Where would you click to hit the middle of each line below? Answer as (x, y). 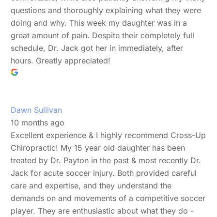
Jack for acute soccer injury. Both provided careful (104, 173)
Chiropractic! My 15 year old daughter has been (98, 147)
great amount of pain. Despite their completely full (103, 35)
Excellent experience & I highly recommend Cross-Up (108, 135)
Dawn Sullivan (37, 110)
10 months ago (38, 122)
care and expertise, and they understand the (91, 185)
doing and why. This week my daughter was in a (99, 23)
